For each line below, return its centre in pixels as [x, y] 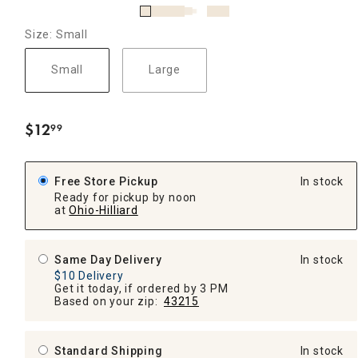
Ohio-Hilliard [103, 210]
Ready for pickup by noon [126, 197]
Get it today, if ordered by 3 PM [141, 288]
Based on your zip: [109, 301]
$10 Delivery [89, 275]
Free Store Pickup [106, 181]
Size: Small [56, 34]
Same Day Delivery [108, 259]
